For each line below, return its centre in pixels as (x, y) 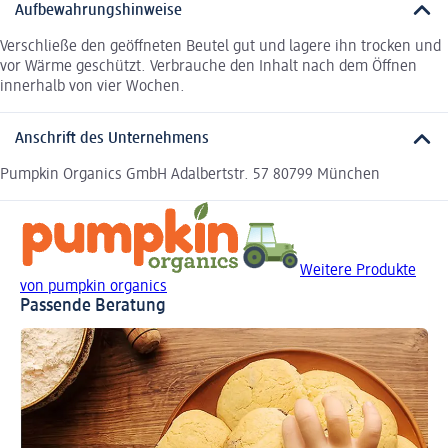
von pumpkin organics (93, 287)
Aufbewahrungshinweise (98, 10)
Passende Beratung (93, 306)
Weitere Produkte (358, 271)
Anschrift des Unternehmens (112, 139)
